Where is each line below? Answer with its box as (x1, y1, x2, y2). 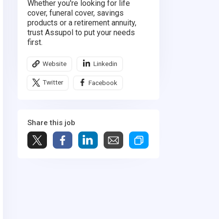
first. (27, 38, 43, 47)
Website (43, 60, 66, 67)
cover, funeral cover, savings (27, 8, 124, 18)
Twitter (43, 78, 63, 87)
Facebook (88, 78, 117, 87)
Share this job (27, 118, 75, 128)
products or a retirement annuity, (27, 18, 136, 27)
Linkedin (93, 60, 117, 67)
